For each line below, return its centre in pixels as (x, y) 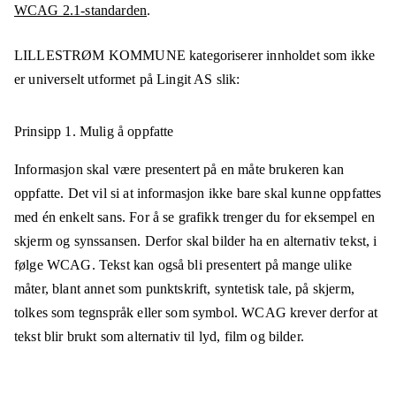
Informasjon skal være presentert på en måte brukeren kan (179, 170)
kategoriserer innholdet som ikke (280, 56)
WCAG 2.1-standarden (81, 11)
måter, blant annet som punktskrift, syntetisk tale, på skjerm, (184, 289)
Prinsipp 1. (45, 132)
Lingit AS (185, 80)
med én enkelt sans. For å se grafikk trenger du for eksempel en (195, 217)
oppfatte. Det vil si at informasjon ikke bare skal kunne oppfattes (198, 194)
